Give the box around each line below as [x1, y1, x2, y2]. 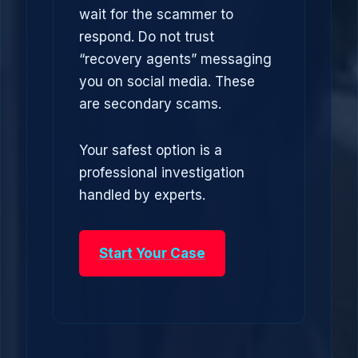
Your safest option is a [79, 142, 222, 158]
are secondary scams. [79, 96, 221, 112]
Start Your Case [99, 245, 205, 261]
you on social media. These [79, 74, 255, 89]
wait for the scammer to [79, 6, 233, 22]
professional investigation [79, 165, 245, 181]
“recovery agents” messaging [79, 51, 272, 67]
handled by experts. [79, 187, 205, 203]
